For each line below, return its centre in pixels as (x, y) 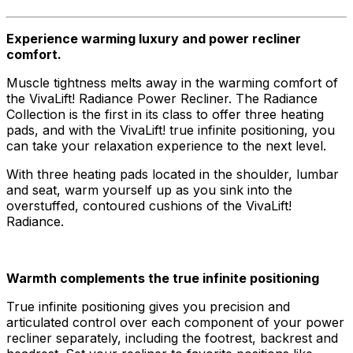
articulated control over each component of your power (175, 322)
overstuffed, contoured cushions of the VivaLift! (149, 206)
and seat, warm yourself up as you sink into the (149, 190)
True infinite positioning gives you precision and (148, 307)
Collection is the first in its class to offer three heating (165, 114)
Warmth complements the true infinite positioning (163, 278)
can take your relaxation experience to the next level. (166, 146)
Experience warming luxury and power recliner (154, 39)
